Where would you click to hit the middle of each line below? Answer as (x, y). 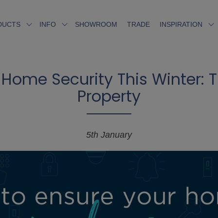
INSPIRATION (181, 24)
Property (109, 96)
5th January (109, 135)
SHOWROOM (96, 24)
